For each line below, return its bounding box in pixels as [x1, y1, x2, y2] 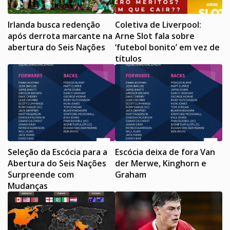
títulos [115, 53, 142, 65]
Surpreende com [8, 169, 74, 181]
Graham [115, 169, 146, 181]
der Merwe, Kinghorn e [115, 158, 206, 169]
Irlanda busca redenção [8, 19, 100, 31]
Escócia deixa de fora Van [115, 146, 215, 158]
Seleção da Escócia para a [8, 146, 107, 158]
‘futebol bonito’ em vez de [115, 42, 220, 53]
